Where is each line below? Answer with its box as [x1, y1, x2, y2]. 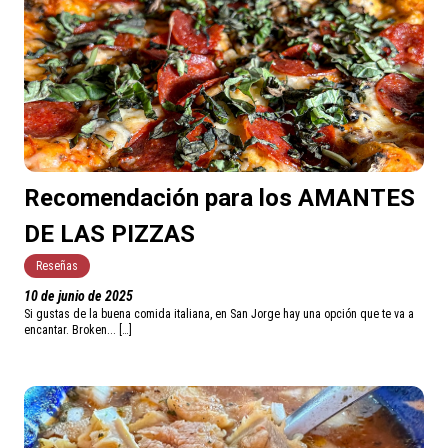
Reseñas [36, 259, 78, 274]
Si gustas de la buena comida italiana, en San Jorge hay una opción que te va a [24, 307, 414, 322]
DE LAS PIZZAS [24, 220, 195, 249]
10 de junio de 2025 [24, 288, 133, 305]
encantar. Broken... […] [24, 323, 132, 338]
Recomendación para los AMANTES [24, 184, 415, 213]
